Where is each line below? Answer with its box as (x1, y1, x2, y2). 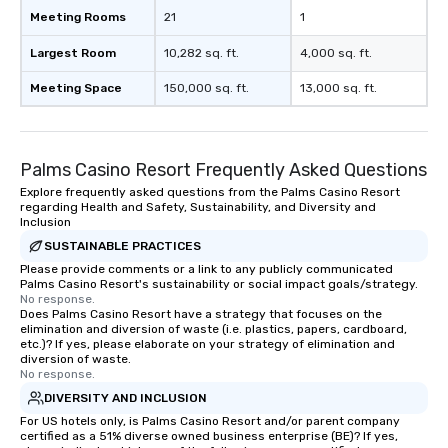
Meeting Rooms (30, 10, 126, 25)
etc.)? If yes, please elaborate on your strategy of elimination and (20, 337, 395, 352)
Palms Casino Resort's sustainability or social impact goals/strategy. (20, 277, 418, 292)
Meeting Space (30, 81, 122, 96)
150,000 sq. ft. (164, 81, 249, 96)
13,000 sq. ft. (300, 81, 377, 96)
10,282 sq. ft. (164, 46, 239, 61)
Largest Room (30, 46, 116, 61)
